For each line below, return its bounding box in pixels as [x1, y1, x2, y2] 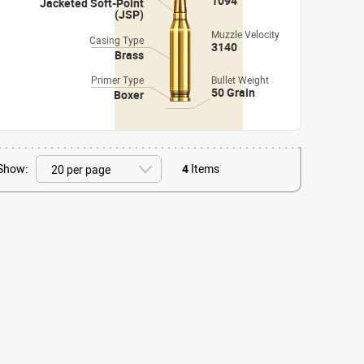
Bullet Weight [211, 73, 269, 86]
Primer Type [91, 73, 144, 86]
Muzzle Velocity [211, 28, 279, 41]
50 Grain [211, 84, 255, 100]
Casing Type [89, 33, 144, 46]
